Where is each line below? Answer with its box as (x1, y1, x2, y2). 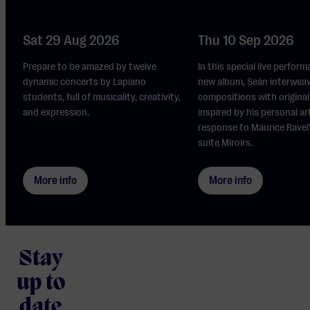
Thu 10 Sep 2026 (198, 33, 295, 49)
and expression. (23, 106, 90, 119)
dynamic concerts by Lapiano (23, 75, 147, 89)
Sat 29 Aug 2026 (23, 33, 120, 49)
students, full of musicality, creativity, (23, 91, 181, 104)
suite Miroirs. (198, 136, 253, 149)
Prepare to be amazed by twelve (23, 60, 157, 73)
